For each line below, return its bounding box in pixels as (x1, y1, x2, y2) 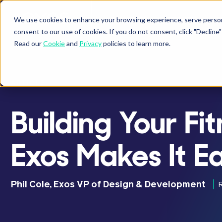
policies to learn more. (102, 39, 170, 48)
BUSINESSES (111, 15, 147, 25)
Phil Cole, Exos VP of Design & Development (11, 180, 206, 190)
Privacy (79, 39, 102, 48)
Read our (14, 39, 43, 48)
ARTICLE (11, 78, 45, 87)
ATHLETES (166, 15, 197, 25)
